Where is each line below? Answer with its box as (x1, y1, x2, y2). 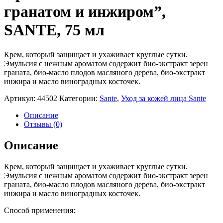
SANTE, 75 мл (4, 21, 105, 39)
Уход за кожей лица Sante (121, 94, 206, 103)
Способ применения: (4, 206, 75, 215)
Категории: (59, 94, 100, 103)
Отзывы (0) (24, 119, 62, 128)
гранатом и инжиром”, (4, 2, 166, 21)
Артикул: (4, 94, 37, 103)
